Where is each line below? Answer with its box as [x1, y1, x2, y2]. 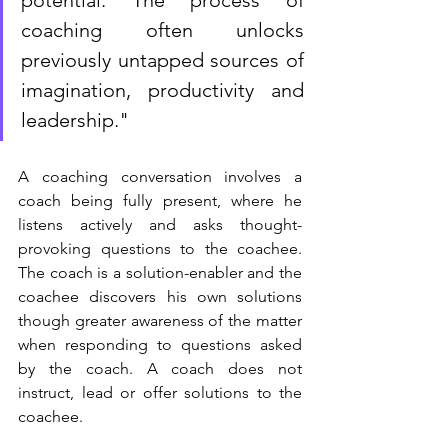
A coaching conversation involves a [18, 166, 302, 186]
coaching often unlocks [21, 17, 304, 42]
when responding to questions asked [18, 334, 302, 354]
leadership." [21, 107, 134, 132]
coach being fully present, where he [18, 190, 302, 210]
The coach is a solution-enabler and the [18, 262, 302, 282]
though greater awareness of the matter [18, 310, 302, 330]
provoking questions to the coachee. [18, 238, 302, 258]
